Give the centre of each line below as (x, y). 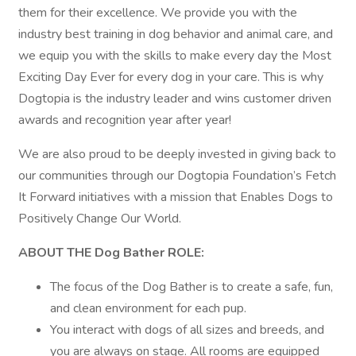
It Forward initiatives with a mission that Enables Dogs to (176, 197)
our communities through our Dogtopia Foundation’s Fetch (177, 176)
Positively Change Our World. (100, 219)
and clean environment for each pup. (148, 308)
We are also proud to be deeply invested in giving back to (177, 154)
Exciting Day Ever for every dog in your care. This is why (171, 77)
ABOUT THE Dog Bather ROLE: (111, 253)
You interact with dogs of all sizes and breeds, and (187, 330)
